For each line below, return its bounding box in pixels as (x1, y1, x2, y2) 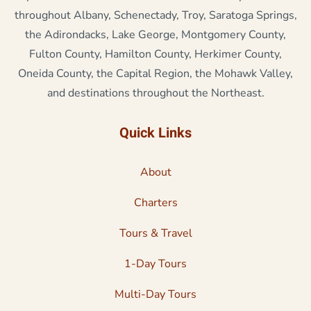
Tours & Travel (119, 226, 192, 242)
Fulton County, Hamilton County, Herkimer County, (29, 47, 282, 62)
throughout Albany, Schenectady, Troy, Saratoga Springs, (14, 8, 297, 24)
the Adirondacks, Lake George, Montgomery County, (25, 27, 286, 43)
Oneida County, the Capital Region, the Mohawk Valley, (18, 66, 293, 82)
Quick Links (119, 123, 192, 144)
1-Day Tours (124, 256, 187, 272)
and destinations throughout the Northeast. (47, 85, 264, 101)
